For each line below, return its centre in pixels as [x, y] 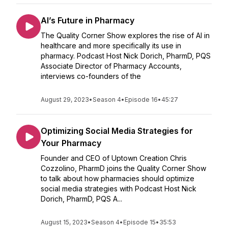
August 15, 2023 [64, 222]
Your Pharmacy [71, 143]
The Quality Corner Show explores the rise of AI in [125, 35]
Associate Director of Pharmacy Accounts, [111, 66]
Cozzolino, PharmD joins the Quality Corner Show [123, 168]
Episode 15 [139, 222]
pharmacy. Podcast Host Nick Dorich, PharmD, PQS [126, 56]
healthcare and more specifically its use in [111, 46]
